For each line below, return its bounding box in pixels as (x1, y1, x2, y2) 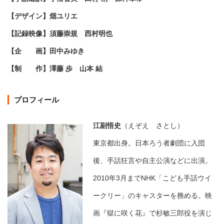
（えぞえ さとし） (121, 121, 190, 130)
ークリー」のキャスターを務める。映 (93, 191, 212, 200)
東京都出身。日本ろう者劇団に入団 (93, 139, 205, 147)
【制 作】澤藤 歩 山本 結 (7, 64, 102, 73)
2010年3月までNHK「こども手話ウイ (93, 174, 211, 182)
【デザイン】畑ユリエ (7, 12, 77, 20)
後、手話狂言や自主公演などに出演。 (93, 156, 212, 165)
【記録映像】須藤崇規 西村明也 (7, 29, 112, 38)
